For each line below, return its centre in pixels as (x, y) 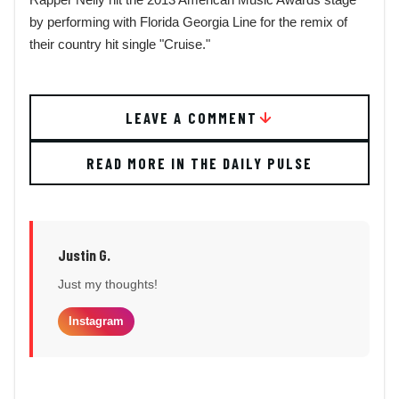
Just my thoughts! (108, 285)
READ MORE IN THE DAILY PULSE (199, 163)
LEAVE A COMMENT (191, 118)
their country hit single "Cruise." (120, 45)
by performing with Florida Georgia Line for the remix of (188, 22)
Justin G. (84, 255)
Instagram (96, 322)
